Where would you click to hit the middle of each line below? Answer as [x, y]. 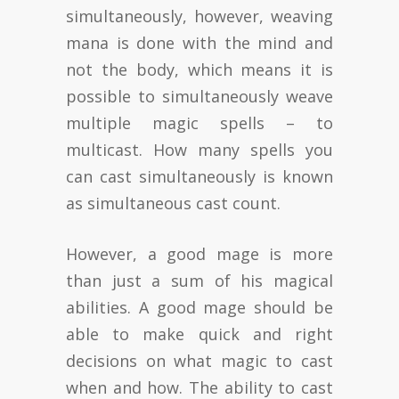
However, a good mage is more [199, 253]
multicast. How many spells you [199, 149]
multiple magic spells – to [199, 122]
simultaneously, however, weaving [199, 16]
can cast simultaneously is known [199, 176]
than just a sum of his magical [199, 280]
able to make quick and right [199, 334]
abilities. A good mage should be [199, 307]
